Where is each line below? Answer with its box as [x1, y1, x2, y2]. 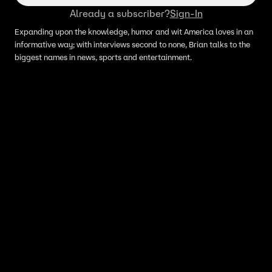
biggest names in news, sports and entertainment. [15, 52, 192, 63]
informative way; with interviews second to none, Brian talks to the [15, 39, 250, 50]
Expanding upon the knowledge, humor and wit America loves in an [15, 27, 253, 37]
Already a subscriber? [69, 7, 170, 19]
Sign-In [169, 7, 203, 19]
